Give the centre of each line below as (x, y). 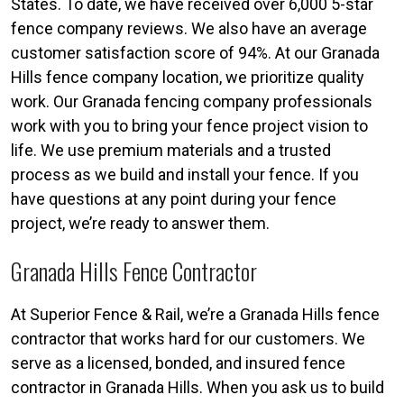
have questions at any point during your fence (174, 198)
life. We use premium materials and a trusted (171, 150)
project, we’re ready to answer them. (140, 223)
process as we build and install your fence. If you (185, 174)
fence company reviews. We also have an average (189, 28)
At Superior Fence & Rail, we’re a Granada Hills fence (195, 314)
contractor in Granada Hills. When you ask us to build (197, 387)
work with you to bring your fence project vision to (189, 125)
